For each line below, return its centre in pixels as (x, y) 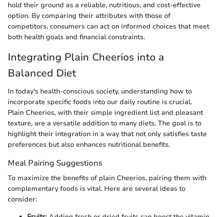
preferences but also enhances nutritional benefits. (89, 145)
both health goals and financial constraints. (76, 37)
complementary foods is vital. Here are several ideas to (97, 189)
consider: (22, 200)
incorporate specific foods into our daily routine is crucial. (100, 102)
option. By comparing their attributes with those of (89, 15)
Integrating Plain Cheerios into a (86, 57)
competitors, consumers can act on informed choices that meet (108, 26)
